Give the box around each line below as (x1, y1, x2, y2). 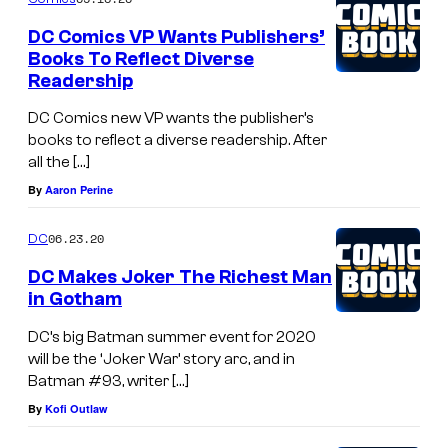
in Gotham (28, 288, 122, 311)
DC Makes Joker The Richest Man (28, 266, 332, 289)
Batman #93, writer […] (28, 371, 189, 390)
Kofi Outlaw (45, 400, 108, 416)
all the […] (28, 153, 90, 172)
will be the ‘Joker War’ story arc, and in (28, 349, 295, 368)
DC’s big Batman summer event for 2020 (28, 327, 316, 346)
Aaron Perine (45, 182, 113, 198)
